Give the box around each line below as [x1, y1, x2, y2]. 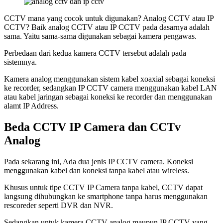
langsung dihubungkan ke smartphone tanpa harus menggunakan [4, 192, 208, 201]
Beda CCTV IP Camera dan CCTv [4, 120, 181, 133]
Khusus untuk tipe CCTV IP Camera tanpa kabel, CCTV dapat [4, 183, 203, 192]
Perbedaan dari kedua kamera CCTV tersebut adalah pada [4, 48, 186, 57]
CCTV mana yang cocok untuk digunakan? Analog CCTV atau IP [4, 13, 214, 22]
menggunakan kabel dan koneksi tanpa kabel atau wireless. [4, 166, 189, 175]
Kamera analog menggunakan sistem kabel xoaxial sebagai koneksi [4, 74, 215, 83]
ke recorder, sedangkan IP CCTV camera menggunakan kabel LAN [4, 83, 217, 92]
